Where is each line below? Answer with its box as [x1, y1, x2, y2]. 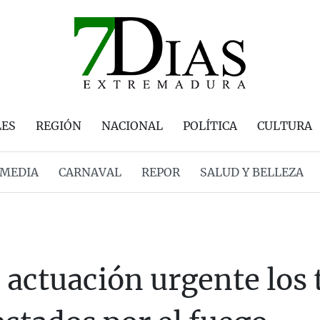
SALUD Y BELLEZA [199, 165, 304, 179]
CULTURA [257, 119, 312, 133]
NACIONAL [101, 119, 163, 133]
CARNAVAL [58, 165, 121, 179]
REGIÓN [36, 119, 81, 133]
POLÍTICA [183, 119, 237, 133]
